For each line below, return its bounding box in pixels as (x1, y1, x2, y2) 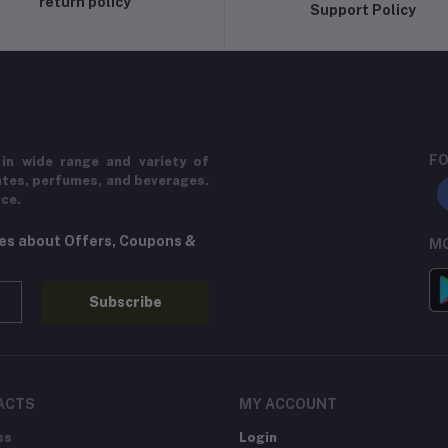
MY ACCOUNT (239, 396, 337, 413)
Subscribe (89, 293, 163, 310)
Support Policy (309, 2, 416, 18)
